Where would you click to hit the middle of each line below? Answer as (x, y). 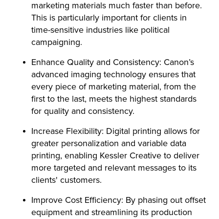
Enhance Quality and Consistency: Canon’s (113, 62)
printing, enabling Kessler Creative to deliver (115, 155)
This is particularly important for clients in (109, 18)
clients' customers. (66, 180)
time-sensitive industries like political (100, 30)
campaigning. (57, 42)
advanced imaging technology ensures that (113, 74)
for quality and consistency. (83, 111)
